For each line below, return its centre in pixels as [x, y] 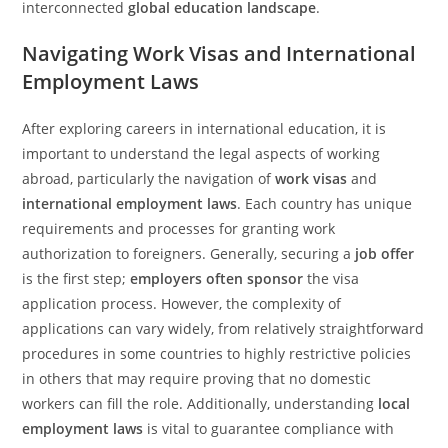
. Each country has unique [325, 203]
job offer [385, 253]
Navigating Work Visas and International [219, 53]
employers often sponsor [217, 278]
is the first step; [76, 278]
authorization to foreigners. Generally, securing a [189, 253]
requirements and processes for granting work [179, 228]
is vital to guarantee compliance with [269, 428]
